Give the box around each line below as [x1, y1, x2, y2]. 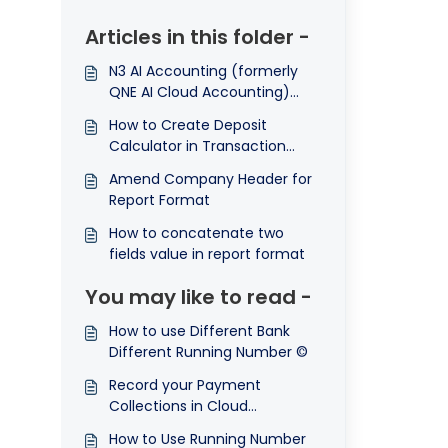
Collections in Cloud [108, 396, 248, 416]
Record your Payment [108, 375, 261, 395]
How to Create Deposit [108, 115, 267, 135]
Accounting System [108, 417, 247, 437]
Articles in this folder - [84, 23, 310, 51]
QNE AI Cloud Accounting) [108, 82, 290, 102]
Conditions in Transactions [108, 124, 295, 144]
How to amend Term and [108, 103, 285, 123]
